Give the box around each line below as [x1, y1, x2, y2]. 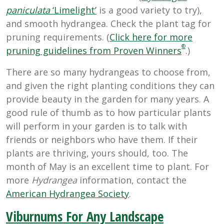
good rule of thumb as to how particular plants [6, 106, 211, 118]
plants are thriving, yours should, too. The [6, 146, 188, 159]
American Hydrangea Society [6, 187, 129, 199]
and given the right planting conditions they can [6, 79, 214, 91]
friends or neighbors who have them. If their [6, 133, 197, 145]
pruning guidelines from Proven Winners [6, 44, 181, 56]
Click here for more [109, 30, 192, 43]
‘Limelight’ [50, 3, 96, 16]
